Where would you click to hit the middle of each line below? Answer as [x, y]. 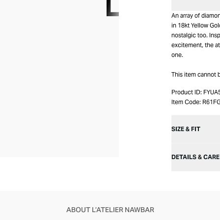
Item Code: [186, 102]
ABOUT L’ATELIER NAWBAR [110, 210]
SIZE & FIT [186, 129]
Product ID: [187, 92]
